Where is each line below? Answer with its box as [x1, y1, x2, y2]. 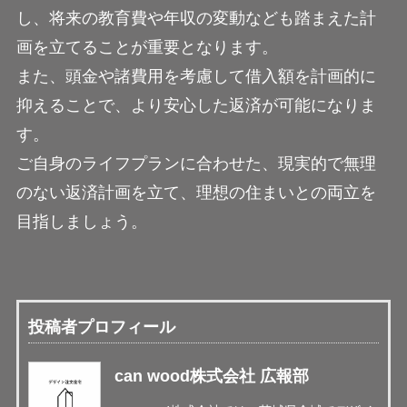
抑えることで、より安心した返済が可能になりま [15, 96, 376, 115]
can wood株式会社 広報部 [114, 367, 309, 386]
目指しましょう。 [15, 213, 147, 232]
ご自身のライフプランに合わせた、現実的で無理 [15, 154, 376, 174]
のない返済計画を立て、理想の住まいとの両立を [15, 184, 376, 203]
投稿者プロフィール [27, 318, 175, 337]
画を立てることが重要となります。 [15, 38, 278, 57]
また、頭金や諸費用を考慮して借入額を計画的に [15, 67, 376, 86]
